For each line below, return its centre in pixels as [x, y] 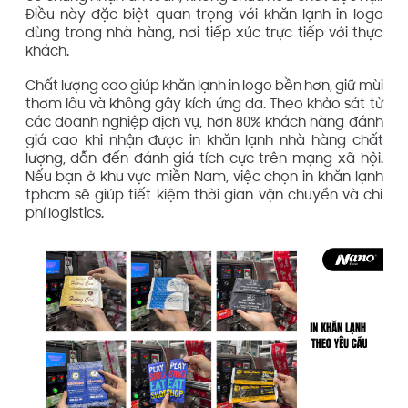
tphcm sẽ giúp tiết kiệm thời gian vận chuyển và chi [204, 196]
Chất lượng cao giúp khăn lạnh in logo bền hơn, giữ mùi [204, 87]
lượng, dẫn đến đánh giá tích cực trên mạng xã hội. [204, 159]
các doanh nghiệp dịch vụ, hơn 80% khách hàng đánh [204, 123]
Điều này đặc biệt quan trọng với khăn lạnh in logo [204, 16]
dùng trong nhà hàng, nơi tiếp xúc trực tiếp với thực [204, 35]
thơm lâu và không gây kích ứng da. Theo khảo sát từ [204, 105]
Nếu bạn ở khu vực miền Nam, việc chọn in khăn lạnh [204, 178]
